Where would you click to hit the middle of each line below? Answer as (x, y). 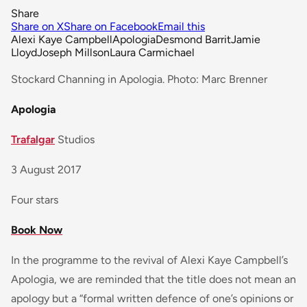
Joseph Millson (73, 53)
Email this (181, 27)
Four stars (35, 200)
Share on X (37, 27)
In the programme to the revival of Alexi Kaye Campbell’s (149, 260)
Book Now (37, 230)
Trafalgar (33, 140)
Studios (75, 140)
